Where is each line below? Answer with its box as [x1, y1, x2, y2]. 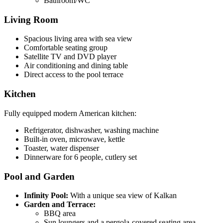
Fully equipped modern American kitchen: [4, 109, 136, 117]
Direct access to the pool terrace [24, 70, 123, 79]
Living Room [4, 14, 58, 25]
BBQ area [44, 209, 76, 218]
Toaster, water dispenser [24, 143, 99, 152]
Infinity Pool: [24, 191, 68, 200]
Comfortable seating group [24, 43, 108, 52]
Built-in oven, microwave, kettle [24, 134, 125, 143]
